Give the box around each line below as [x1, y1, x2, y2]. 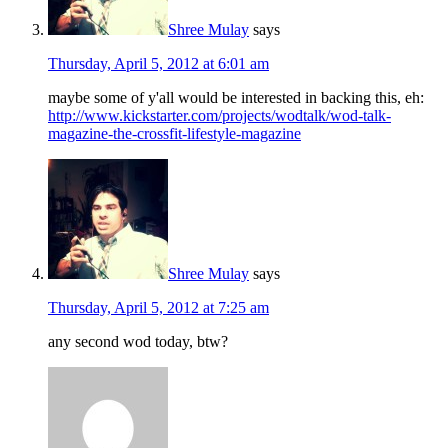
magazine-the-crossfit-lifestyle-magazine [48, 124, 301, 142]
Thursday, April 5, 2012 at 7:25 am [48, 298, 269, 316]
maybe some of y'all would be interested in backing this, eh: [48, 88, 424, 106]
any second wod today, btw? [48, 332, 228, 350]
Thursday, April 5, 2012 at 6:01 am [48, 54, 269, 72]
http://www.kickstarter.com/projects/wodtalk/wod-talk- [48, 106, 391, 124]
